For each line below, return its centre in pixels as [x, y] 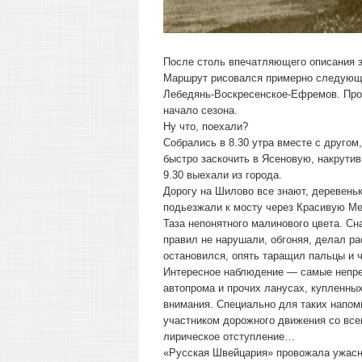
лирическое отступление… [229, 337]
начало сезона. [200, 110]
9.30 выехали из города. [223, 175]
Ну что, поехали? [206, 126]
